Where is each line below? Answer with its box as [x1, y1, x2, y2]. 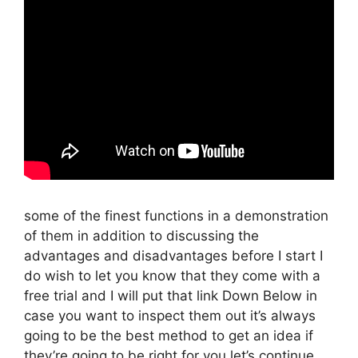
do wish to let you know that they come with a [24, 267, 320, 284]
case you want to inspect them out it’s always [24, 307, 316, 324]
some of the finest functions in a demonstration [24, 207, 328, 224]
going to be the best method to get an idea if [24, 327, 313, 344]
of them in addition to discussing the [24, 227, 259, 244]
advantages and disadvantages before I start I [24, 247, 323, 264]
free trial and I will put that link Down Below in [24, 287, 317, 304]
